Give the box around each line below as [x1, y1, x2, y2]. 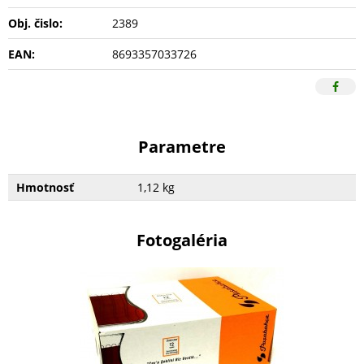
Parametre [138, 136, 226, 158]
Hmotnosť [16, 180, 74, 196]
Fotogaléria [136, 229, 227, 252]
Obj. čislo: [8, 15, 63, 32]
